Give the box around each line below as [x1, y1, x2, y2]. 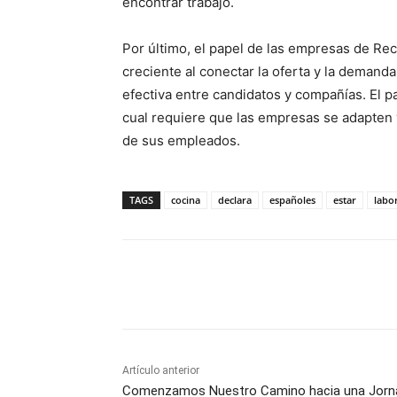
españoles [269, 193, 315, 207]
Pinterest [340, 277, 381, 292]
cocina [171, 193, 200, 207]
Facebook [165, 277, 209, 292]
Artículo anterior [122, 364, 199, 378]
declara [218, 193, 252, 207]
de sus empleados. [122, 132, 240, 150]
